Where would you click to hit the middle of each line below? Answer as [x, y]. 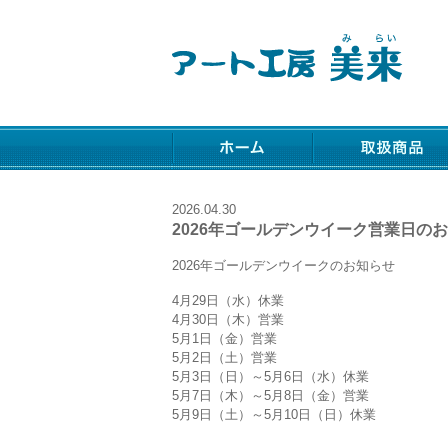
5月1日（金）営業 [224, 338]
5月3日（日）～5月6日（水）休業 [270, 376]
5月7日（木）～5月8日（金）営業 [270, 395]
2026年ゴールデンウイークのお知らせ [283, 265]
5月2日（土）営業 [224, 357]
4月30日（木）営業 [228, 319]
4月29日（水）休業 [228, 300]
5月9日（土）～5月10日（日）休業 [274, 414]
